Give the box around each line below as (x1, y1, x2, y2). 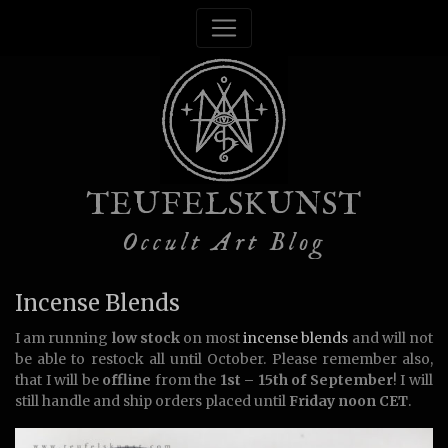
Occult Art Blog (122, 226, 326, 259)
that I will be (15, 371, 103, 389)
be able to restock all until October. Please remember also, (15, 350, 433, 368)
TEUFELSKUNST (86, 186, 362, 225)
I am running (15, 329, 112, 347)
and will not (348, 329, 434, 347)
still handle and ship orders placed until (15, 392, 289, 410)
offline (102, 371, 155, 389)
